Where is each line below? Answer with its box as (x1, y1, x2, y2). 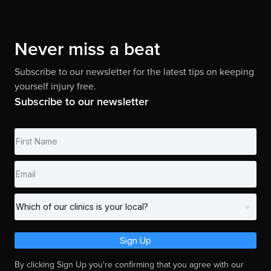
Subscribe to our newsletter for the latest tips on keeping (15, 64, 254, 79)
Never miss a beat (15, 35, 160, 62)
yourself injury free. (15, 79, 96, 93)
